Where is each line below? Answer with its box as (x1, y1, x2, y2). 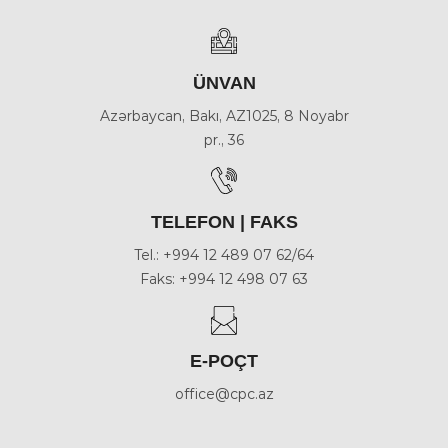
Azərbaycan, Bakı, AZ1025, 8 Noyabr (99, 107, 349, 125)
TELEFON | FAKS (150, 212, 298, 232)
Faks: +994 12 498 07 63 (140, 270, 308, 288)
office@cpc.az (174, 385, 274, 403)
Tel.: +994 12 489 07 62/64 (134, 246, 314, 264)
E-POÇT (190, 351, 258, 371)
